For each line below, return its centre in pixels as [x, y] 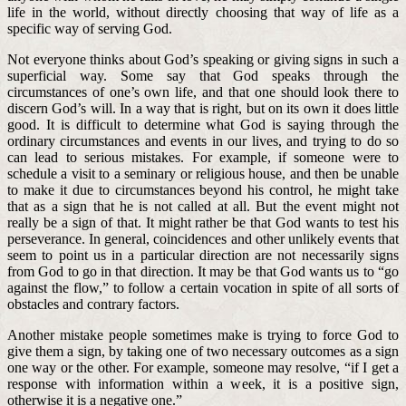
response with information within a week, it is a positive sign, [203, 383]
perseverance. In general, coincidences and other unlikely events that [203, 238]
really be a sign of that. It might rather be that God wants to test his [203, 222]
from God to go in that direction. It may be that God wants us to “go [203, 271]
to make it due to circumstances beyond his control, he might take [203, 189]
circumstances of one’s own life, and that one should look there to [203, 92]
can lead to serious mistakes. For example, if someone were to [203, 157]
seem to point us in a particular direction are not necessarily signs [203, 255]
